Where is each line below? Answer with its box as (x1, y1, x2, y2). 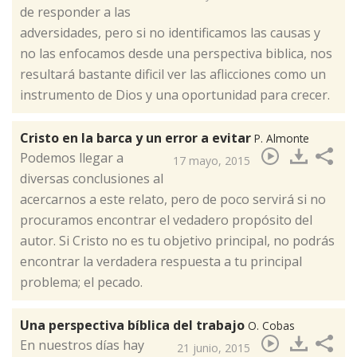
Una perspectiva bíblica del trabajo (20, 316, 248, 335)
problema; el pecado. (20, 273, 143, 292)
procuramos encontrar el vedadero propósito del (20, 211, 312, 229)
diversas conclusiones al (20, 170, 163, 188)
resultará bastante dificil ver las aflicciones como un (20, 65, 326, 84)
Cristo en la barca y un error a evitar (20, 129, 254, 147)
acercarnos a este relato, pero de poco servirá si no (20, 190, 326, 209)
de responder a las (20, 3, 131, 22)
